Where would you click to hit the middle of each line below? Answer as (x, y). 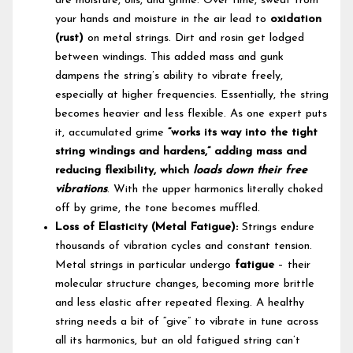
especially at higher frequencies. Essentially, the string (192, 95)
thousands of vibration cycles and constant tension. (184, 247)
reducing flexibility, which (124, 171)
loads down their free (251, 171)
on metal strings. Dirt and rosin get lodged (194, 39)
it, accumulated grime (112, 133)
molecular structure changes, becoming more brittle (185, 284)
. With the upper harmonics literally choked (216, 190)
